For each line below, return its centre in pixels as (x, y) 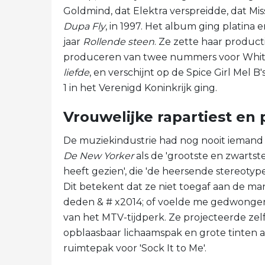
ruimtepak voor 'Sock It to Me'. (135, 248)
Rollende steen (119, 42)
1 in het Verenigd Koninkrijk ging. (140, 88)
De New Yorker (98, 156)
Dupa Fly (84, 26)
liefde (76, 72)
